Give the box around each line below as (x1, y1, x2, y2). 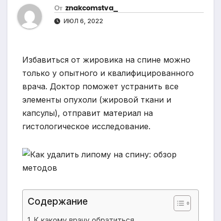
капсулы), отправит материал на (22, 108, 153, 118)
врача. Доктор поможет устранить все (22, 81, 179, 92)
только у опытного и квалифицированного (22, 68, 194, 78)
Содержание (28, 195, 88, 208)
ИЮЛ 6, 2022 (62, 17, 103, 25)
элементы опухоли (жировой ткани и (22, 95, 171, 105)
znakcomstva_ (65, 3, 118, 13)
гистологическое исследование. (22, 121, 150, 132)
